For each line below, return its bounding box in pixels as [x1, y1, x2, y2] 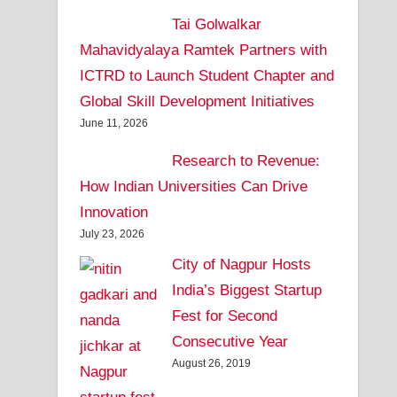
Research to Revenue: [171, 152, 320, 170]
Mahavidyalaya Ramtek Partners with [80, 42, 328, 59]
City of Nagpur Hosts [171, 255, 311, 273]
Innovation [80, 204, 149, 222]
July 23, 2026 [80, 228, 145, 241]
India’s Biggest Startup [171, 281, 322, 299]
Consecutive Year [171, 332, 288, 350]
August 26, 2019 [171, 356, 251, 370]
